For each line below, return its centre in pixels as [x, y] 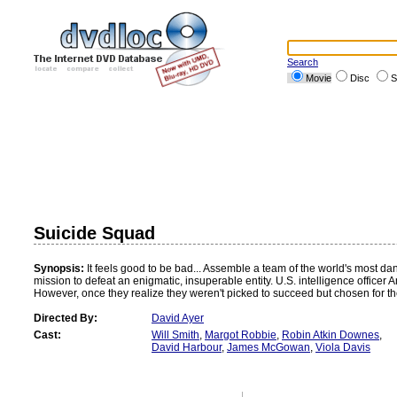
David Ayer [178, 318]
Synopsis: [59, 269]
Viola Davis [343, 347]
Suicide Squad [94, 233]
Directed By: [66, 318]
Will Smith [175, 335]
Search [303, 62]
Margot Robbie [241, 335]
